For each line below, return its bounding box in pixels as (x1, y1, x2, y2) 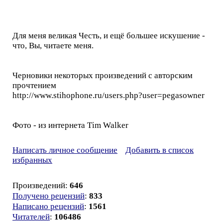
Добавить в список (125, 145, 194, 155)
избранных (12, 155, 52, 165)
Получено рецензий (12, 191, 85, 201)
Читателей (12, 212, 50, 222)
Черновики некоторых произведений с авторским (12, 71, 193, 80)
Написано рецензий (12, 202, 84, 211)
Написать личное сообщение (12, 145, 117, 155)
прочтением (12, 81, 56, 90)
